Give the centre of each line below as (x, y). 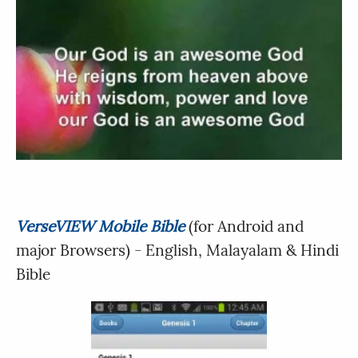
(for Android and (244, 227)
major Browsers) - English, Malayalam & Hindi (177, 251)
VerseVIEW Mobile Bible (100, 227)
